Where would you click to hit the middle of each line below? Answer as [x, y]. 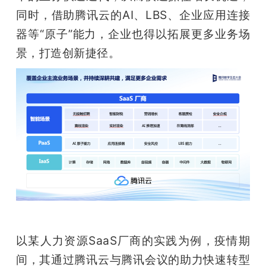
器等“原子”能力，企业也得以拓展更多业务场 [133, 34]
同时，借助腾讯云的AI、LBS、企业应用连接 [133, 15]
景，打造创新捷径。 [68, 53]
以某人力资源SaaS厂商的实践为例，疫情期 [133, 240]
